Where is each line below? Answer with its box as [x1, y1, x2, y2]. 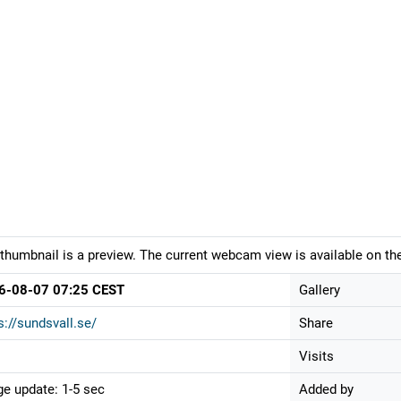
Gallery [299, 282, 340, 299]
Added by [299, 381, 354, 398]
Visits [299, 348, 334, 365]
